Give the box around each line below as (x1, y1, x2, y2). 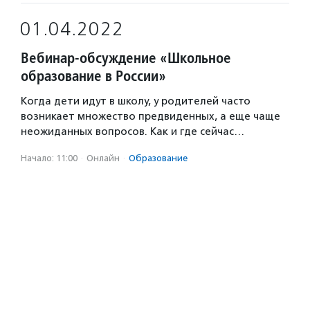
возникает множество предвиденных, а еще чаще (21, 110, 280, 122)
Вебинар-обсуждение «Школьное (21, 48, 231, 67)
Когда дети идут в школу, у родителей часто (21, 95, 250, 107)
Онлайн (86, 153, 120, 163)
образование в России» (21, 66, 166, 85)
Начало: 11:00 (21, 153, 77, 163)
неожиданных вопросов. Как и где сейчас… (21, 125, 244, 138)
